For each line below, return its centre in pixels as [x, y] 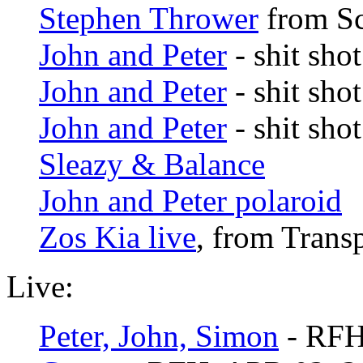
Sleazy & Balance [152, 164]
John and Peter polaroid [190, 201]
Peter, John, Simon [159, 336]
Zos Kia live [117, 237]
